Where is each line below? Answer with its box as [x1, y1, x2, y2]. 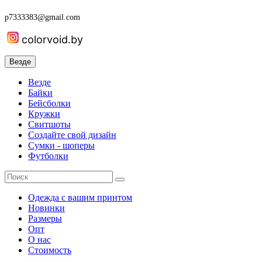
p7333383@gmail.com [5, 13, 80, 22]
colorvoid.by [22, 33, 83, 46]
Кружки [28, 109, 60, 119]
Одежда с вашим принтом [28, 192, 132, 203]
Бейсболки [28, 98, 71, 109]
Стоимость [28, 245, 71, 256]
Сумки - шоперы [28, 140, 95, 151]
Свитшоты [28, 119, 71, 130]
